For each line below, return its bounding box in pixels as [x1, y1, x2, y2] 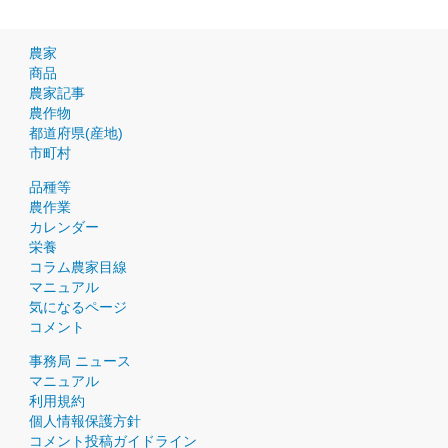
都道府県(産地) [29, 125, 123, 142]
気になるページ [29, 299, 127, 316]
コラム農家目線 [29, 259, 127, 276]
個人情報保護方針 [29, 413, 141, 430]
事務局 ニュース [29, 353, 131, 370]
